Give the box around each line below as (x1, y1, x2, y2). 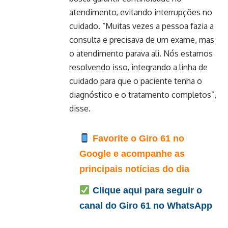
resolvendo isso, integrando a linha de (69, 62, 208, 72)
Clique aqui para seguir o (90, 185, 202, 195)
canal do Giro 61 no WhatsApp (79, 201, 212, 211)
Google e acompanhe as (79, 149, 185, 159)
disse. (69, 103, 91, 113)
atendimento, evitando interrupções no (69, 7, 212, 17)
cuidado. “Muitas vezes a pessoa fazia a (69, 21, 214, 31)
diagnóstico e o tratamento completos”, (69, 90, 216, 100)
